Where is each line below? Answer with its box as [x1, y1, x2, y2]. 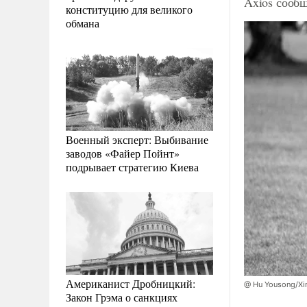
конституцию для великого [66, 1, 193, 16]
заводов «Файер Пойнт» [66, 145, 180, 160]
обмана [66, 15, 99, 30]
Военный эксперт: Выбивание [66, 132, 208, 147]
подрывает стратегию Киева [66, 159, 199, 174]
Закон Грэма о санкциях [66, 289, 177, 304]
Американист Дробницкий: [66, 275, 195, 291]
